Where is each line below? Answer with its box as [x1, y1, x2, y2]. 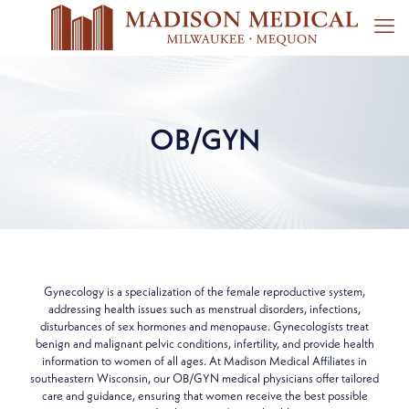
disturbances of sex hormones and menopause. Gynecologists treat [40, 321, 369, 333]
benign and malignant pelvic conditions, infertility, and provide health [35, 339, 374, 351]
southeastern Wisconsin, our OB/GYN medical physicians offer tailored [30, 373, 379, 385]
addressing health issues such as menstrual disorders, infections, [48, 304, 361, 316]
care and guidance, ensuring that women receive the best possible [41, 391, 368, 403]
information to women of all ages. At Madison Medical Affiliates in [42, 356, 367, 368]
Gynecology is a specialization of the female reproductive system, [44, 287, 365, 299]
